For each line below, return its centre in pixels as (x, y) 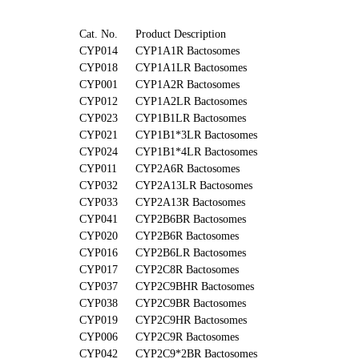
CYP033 (99, 202)
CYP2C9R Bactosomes (187, 337)
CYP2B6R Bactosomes (187, 236)
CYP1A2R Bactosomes (188, 85)
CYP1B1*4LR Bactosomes (196, 152)
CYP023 (99, 118)
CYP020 (99, 236)
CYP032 (99, 186)
